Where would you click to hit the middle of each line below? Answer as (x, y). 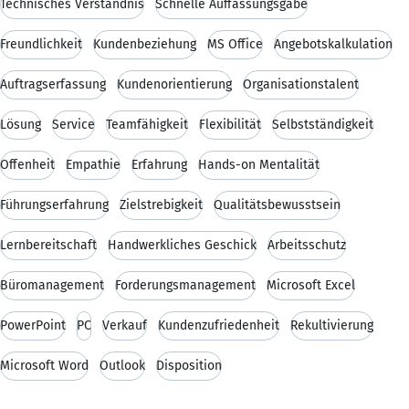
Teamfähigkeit (147, 124)
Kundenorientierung (174, 84)
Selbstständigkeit (323, 124)
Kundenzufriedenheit (219, 325)
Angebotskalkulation (333, 44)
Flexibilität (230, 124)
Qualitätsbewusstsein (277, 204)
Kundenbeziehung (145, 44)
